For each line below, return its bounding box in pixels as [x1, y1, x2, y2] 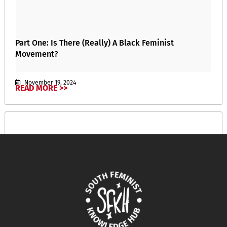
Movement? [15, 49, 58, 59]
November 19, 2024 [23, 79, 76, 86]
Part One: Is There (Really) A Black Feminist [15, 37, 174, 48]
